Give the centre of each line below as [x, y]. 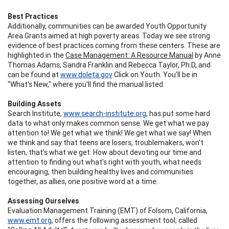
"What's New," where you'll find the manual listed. [86, 84]
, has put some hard [178, 113]
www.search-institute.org [105, 113]
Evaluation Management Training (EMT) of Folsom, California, [108, 210]
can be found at [34, 74]
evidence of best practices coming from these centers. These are [114, 45]
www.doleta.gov [86, 74]
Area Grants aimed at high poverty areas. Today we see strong [109, 36]
